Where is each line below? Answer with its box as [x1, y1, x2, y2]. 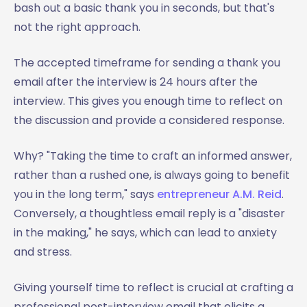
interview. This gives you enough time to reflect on [14, 93, 282, 109]
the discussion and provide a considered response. [14, 112, 284, 128]
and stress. [14, 244, 75, 260]
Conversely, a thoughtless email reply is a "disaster [14, 206, 285, 221]
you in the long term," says [14, 186, 157, 202]
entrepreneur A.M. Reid [157, 186, 282, 202]
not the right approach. [14, 19, 140, 35]
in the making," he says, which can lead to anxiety [14, 225, 277, 241]
